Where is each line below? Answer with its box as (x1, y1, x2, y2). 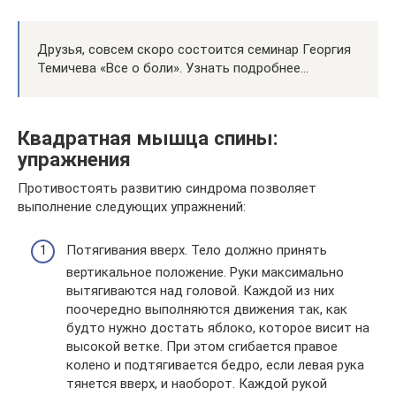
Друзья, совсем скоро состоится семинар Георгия (37, 42, 351, 58)
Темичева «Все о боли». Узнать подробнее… (37, 60, 308, 77)
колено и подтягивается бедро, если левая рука (66, 356, 364, 373)
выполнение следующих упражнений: (18, 199, 246, 216)
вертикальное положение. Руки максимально (66, 263, 344, 280)
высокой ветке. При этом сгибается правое (66, 338, 338, 354)
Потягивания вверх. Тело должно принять (66, 241, 327, 258)
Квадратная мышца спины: (18, 126, 278, 149)
